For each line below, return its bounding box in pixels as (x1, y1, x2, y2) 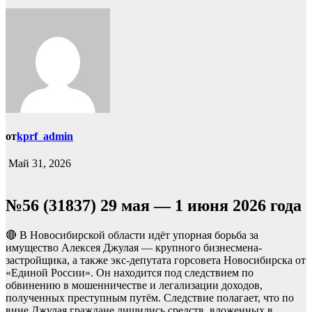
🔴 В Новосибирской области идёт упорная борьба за (6, 229, 258, 242)
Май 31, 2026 (6, 157, 71, 170)
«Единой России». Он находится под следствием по (6, 267, 253, 279)
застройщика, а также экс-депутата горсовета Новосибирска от (6, 254, 306, 267)
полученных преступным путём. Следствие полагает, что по (6, 292, 294, 304)
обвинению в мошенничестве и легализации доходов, (6, 279, 263, 292)
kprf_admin (17, 130, 73, 143)
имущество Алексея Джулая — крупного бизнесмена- (6, 242, 262, 254)
